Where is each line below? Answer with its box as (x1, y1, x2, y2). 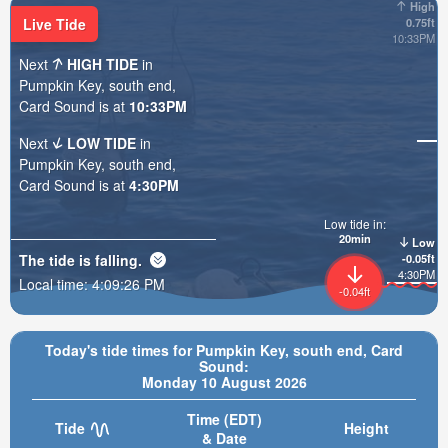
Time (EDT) (186, 409, 262, 429)
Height (343, 418, 389, 438)
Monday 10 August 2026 (141, 372, 307, 392)
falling (95, 249, 138, 270)
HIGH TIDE (67, 53, 139, 74)
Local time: (19, 273, 92, 294)
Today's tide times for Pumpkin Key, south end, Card (45, 340, 403, 360)
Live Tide (23, 13, 86, 34)
